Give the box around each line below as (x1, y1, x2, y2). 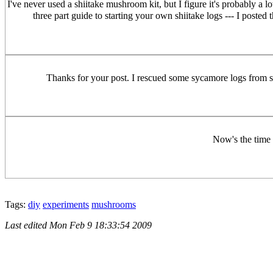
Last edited (5, 219, 49, 230)
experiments (43, 199, 89, 210)
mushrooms (91, 199, 136, 210)
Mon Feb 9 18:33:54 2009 (49, 219, 152, 230)
